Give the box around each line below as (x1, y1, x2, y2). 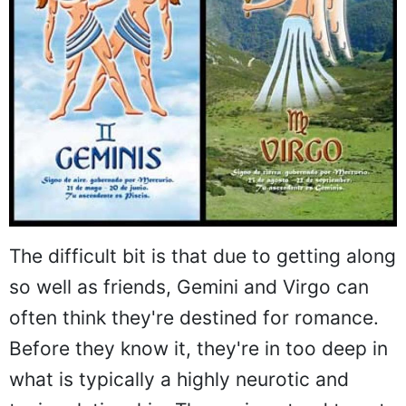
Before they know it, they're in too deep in (9, 336, 388, 360)
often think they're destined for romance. (9, 305, 379, 329)
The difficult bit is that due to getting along (9, 244, 396, 267)
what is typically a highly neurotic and (9, 367, 349, 391)
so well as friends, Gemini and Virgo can (9, 275, 369, 298)
